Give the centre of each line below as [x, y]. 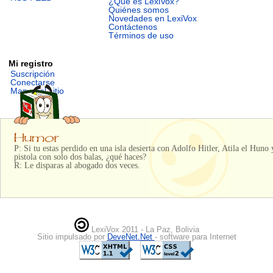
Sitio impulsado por [72, 237]
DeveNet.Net [131, 237]
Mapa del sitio [37, 90]
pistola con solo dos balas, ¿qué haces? [80, 157]
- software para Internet [195, 237]
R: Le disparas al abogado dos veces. [77, 165]
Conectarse [33, 82]
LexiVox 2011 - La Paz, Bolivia [144, 230]
